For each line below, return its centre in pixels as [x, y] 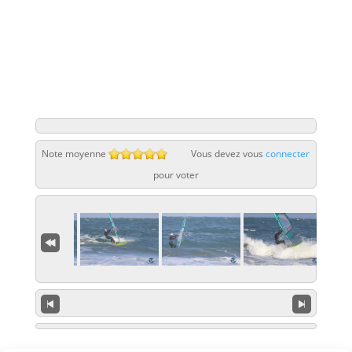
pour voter [176, 175]
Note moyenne [74, 154]
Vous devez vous [229, 154]
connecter [288, 154]
